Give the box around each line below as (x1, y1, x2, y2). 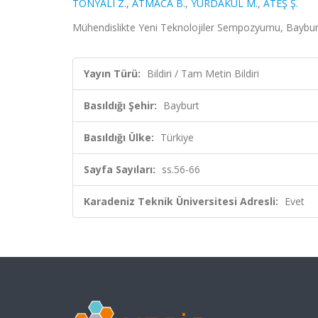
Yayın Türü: (84, 67, 141, 80)
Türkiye (160, 131, 194, 144)
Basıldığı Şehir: (84, 99, 157, 112)
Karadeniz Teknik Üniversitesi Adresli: (84, 194, 278, 208)
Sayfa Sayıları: (84, 163, 155, 176)
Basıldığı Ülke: (84, 131, 154, 144)
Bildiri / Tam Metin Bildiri (147, 67, 259, 80)
